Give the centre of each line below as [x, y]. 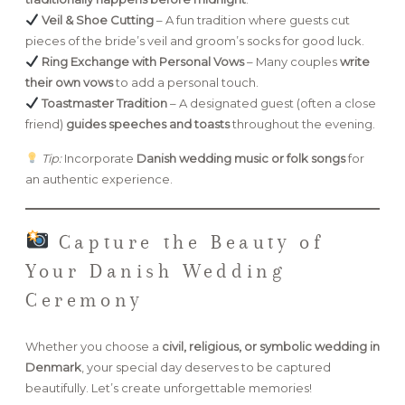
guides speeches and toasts [148, 123]
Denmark [53, 367]
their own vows [69, 82]
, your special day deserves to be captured [206, 367]
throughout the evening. [302, 123]
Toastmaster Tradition [104, 103]
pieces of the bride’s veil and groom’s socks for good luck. [195, 40]
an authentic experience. [99, 179]
